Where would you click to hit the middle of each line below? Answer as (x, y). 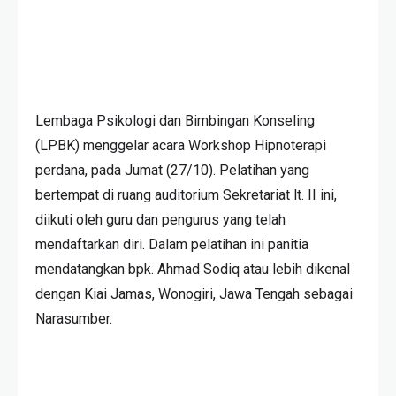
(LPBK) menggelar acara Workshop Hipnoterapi (181, 146)
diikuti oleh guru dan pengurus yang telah (160, 220)
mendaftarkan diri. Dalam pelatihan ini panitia (172, 245)
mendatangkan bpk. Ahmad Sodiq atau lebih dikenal (193, 270)
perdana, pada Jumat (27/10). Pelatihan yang (172, 171)
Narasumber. (74, 319)
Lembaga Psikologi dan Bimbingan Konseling (175, 121)
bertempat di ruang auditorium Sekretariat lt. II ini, (186, 195)
